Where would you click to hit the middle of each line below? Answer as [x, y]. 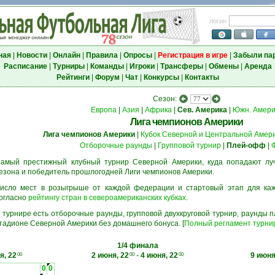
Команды [107, 66]
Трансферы [181, 66]
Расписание [25, 66]
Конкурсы [161, 77]
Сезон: [165, 99]
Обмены [223, 66]
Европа [103, 110]
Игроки [142, 66]
